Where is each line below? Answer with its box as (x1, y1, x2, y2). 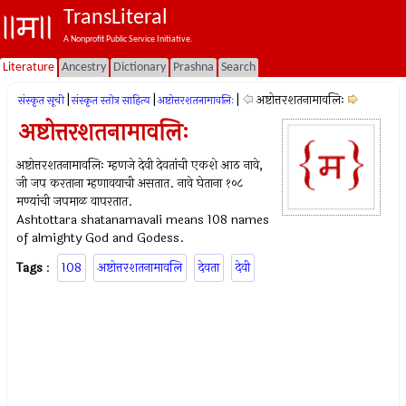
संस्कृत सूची (18, 92, 65, 109)
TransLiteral (63, 7, 168, 29)
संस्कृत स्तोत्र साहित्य (72, 92, 151, 109)
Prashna (173, 61, 214, 74)
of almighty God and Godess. (16, 228, 185, 247)
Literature (3, 61, 54, 74)
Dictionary (113, 61, 166, 74)
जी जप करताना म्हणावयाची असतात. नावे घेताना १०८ (16, 174, 244, 193)
